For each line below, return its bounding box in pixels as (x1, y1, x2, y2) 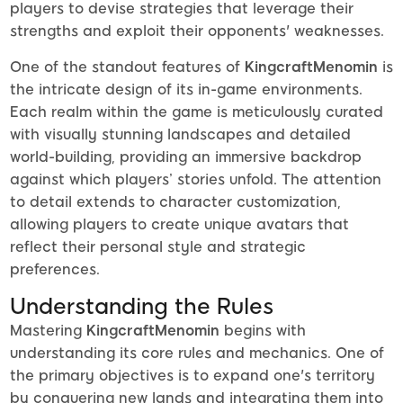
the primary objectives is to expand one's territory (10, 367, 375, 385)
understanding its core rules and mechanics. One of (10, 345, 384, 363)
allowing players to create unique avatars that (10, 216, 349, 234)
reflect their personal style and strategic (10, 238, 306, 256)
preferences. (10, 261, 100, 279)
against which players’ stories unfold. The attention (10, 171, 381, 189)
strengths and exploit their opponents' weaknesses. (10, 22, 384, 40)
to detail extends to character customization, (10, 193, 341, 211)
